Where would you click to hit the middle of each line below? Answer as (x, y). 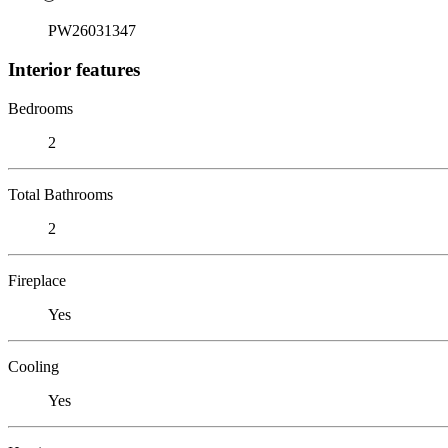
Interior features (74, 69)
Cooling (33, 366)
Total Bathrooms (60, 194)
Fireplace (37, 280)
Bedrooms (40, 108)
